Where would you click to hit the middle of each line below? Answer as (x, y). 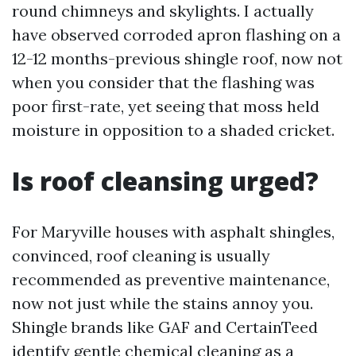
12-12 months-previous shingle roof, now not (177, 58)
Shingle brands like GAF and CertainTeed (165, 327)
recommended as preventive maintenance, (171, 279)
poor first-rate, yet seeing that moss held (166, 106)
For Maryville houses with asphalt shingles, (173, 232)
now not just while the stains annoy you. (163, 303)
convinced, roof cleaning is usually (141, 255)
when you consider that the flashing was (163, 82)
